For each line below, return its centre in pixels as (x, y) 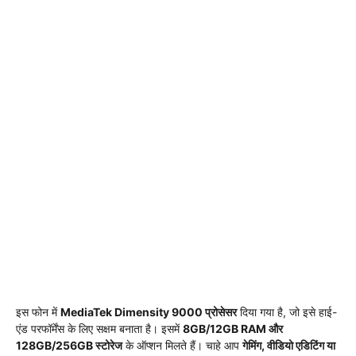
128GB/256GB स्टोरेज (69, 345)
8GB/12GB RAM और (233, 328)
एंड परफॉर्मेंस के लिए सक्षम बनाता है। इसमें (99, 328)
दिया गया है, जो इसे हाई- (287, 311)
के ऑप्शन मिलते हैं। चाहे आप (182, 345)
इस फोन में (38, 311)
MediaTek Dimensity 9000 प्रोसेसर (149, 311)
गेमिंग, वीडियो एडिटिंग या (289, 345)
